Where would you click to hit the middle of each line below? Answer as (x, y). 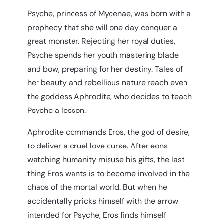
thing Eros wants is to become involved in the (109, 173)
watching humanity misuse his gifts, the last (106, 159)
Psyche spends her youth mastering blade (103, 55)
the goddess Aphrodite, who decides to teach (110, 96)
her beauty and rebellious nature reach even (107, 82)
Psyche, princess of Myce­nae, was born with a (109, 13)
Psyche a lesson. (56, 110)
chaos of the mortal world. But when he (97, 187)
